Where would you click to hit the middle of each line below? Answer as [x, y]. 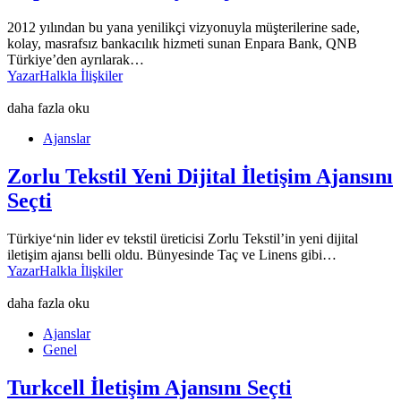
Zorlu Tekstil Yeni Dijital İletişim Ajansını [200, 177]
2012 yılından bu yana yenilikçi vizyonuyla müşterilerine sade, [183, 28]
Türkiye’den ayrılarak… [76, 60]
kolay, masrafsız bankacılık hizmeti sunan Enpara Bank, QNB [182, 44]
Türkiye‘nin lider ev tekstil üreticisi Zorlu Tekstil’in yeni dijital [183, 239]
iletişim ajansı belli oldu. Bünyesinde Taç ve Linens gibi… [172, 255]
